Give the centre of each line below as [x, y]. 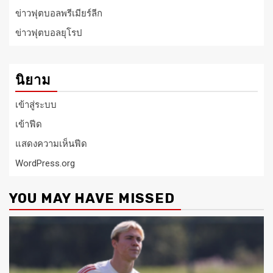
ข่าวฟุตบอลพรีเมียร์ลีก [59, 13]
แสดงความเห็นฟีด [51, 144]
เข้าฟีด [29, 124]
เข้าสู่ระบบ [36, 105]
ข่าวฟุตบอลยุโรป [49, 33]
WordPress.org [45, 163]
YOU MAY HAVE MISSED [92, 198]
